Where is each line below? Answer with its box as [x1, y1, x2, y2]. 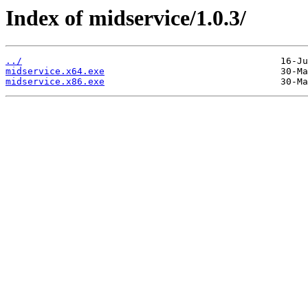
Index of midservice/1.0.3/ [5, 5, 246, 30]
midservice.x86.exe [5, 76, 104, 87]
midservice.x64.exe [5, 66, 104, 77]
